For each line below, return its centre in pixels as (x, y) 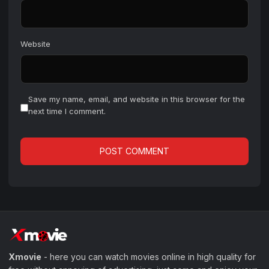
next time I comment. (67, 111)
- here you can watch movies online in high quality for (149, 256)
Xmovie (25, 256)
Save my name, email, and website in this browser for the (137, 99)
